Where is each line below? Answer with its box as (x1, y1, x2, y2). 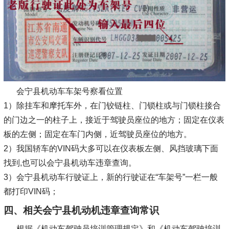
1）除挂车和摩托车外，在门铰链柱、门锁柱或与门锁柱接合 (3, 101, 221, 110)
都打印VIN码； (3, 187, 58, 196)
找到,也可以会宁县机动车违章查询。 (3, 158, 136, 167)
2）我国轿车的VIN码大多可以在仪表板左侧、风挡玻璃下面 (3, 144, 218, 153)
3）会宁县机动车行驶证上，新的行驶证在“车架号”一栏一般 (3, 172, 218, 181)
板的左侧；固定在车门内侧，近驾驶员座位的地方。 (3, 129, 192, 139)
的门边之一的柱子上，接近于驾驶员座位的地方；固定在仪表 (3, 115, 224, 124)
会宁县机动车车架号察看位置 (16, 86, 123, 96)
